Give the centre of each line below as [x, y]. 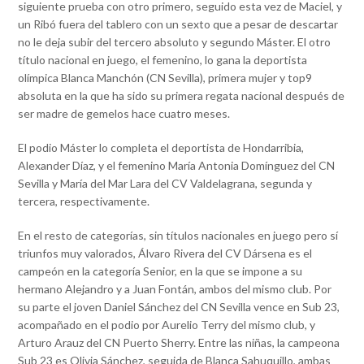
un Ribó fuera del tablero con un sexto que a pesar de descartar [178, 24]
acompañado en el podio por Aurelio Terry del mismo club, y [167, 325]
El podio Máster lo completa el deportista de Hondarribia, [161, 148]
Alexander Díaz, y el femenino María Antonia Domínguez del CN [177, 166]
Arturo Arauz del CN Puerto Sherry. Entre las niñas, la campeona [179, 343]
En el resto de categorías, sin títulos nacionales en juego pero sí [178, 236]
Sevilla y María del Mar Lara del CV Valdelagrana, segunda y [165, 184]
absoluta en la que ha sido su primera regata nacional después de [182, 96]
